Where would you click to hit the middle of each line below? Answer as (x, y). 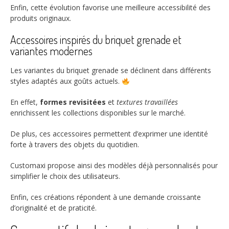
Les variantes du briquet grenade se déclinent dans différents (111, 71)
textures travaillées (147, 102)
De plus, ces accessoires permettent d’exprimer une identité (109, 134)
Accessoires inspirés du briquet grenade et (96, 39)
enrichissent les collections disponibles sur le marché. (98, 113)
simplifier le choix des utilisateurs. (65, 176)
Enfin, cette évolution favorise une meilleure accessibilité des (110, 7)
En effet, (25, 102)
